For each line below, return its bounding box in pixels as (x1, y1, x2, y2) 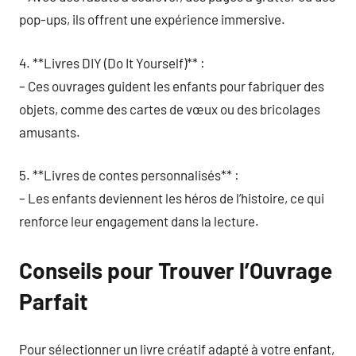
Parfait (19, 288, 88, 315)
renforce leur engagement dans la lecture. (19, 213, 259, 229)
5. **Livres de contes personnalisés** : (19, 167, 239, 183)
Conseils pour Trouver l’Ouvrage (19, 257, 332, 284)
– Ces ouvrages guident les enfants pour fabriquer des (19, 77, 324, 94)
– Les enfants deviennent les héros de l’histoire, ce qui (19, 190, 324, 206)
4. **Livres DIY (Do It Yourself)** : (19, 54, 205, 71)
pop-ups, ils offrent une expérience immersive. (19, 11, 285, 27)
